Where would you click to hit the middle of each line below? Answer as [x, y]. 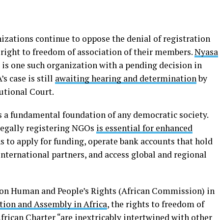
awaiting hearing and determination [126, 78]
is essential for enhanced [144, 128]
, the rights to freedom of [156, 204]
